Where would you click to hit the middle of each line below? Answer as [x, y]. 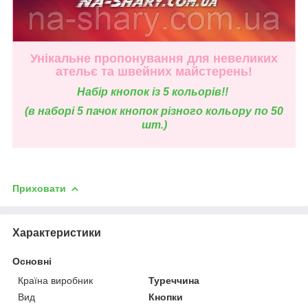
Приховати [39, 189]
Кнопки [166, 297]
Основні [32, 262]
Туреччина [174, 281]
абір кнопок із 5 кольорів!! [158, 92]
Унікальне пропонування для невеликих [154, 59]
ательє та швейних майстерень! [154, 72]
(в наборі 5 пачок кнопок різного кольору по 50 [154, 111]
